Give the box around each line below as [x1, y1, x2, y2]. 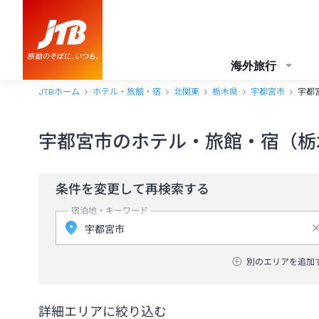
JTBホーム [38, 87, 80, 97]
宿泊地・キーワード [71, 206, 148, 216]
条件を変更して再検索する [56, 182, 209, 197]
